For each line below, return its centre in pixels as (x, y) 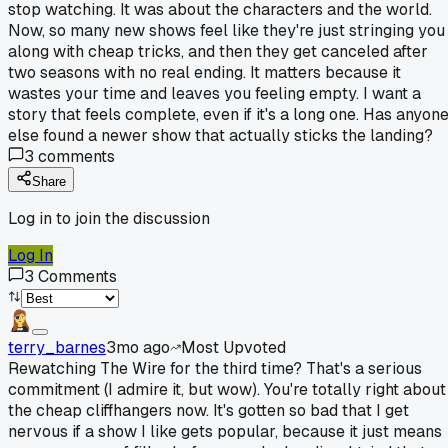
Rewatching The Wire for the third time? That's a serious (215, 368)
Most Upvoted (233, 347)
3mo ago (138, 347)
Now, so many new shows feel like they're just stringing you (226, 30)
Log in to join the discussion (109, 218)
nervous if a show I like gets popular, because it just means (225, 431)
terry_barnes (57, 347)
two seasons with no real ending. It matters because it (204, 72)
